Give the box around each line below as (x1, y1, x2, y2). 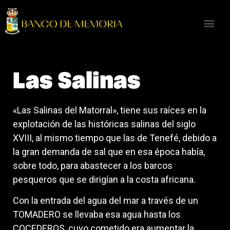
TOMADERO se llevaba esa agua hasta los (13, 209, 181, 220)
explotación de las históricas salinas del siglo (13, 118, 196, 129)
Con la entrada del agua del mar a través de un (13, 195, 198, 206)
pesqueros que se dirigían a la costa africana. (13, 174, 196, 185)
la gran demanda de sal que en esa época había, (13, 146, 205, 157)
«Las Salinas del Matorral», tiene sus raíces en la (13, 104, 206, 116)
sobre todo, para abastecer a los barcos (13, 160, 172, 171)
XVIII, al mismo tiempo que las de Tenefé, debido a (13, 132, 217, 143)
